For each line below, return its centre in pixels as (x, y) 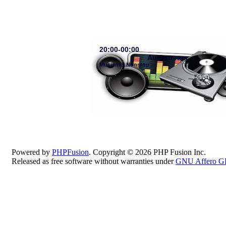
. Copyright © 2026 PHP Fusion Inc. (147, 152)
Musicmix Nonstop (124, 65)
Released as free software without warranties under (94, 161)
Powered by (32, 152)
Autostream (167, 58)
